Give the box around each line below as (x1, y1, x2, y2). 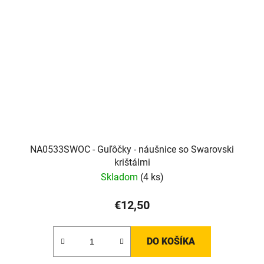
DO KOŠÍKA (147, 235, 195, 247)
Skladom (100, 171, 140, 183)
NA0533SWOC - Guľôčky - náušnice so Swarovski (30, 143, 234, 155)
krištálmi (114, 156, 150, 168)
